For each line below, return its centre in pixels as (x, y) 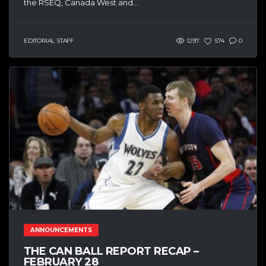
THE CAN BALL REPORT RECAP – (111, 251)
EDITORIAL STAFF (49, 41)
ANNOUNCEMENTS (61, 230)
